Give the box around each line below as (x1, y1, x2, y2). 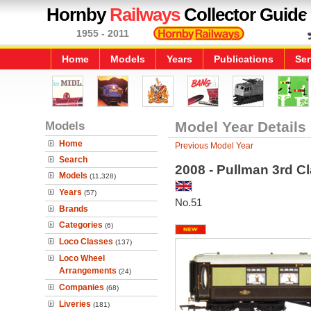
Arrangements (59, 266, 117, 276)
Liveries (59, 299, 91, 309)
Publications (214, 53, 274, 65)
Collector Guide (180, 4, 307, 25)
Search (59, 155, 87, 165)
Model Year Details (174, 119, 306, 135)
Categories (59, 220, 103, 230)
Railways (110, 4, 180, 25)
